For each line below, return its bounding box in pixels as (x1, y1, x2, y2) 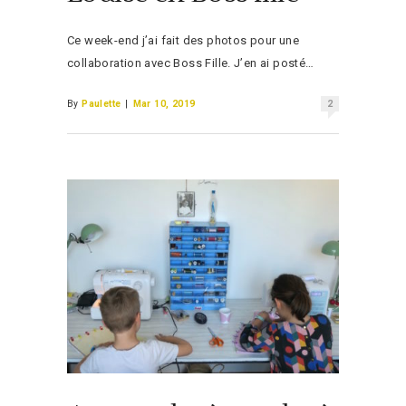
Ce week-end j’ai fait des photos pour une (67, 34, 299, 47)
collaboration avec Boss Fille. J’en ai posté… (67, 56, 314, 70)
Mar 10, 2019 (132, 98, 196, 110)
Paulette (82, 98, 121, 110)
